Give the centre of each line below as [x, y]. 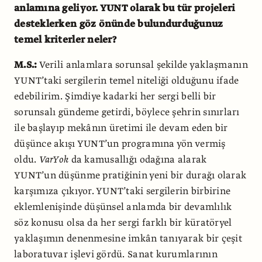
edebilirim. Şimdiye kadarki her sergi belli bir [115, 96]
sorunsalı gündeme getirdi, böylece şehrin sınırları [127, 112]
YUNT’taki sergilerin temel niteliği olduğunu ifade [127, 80]
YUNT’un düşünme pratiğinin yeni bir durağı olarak [130, 175]
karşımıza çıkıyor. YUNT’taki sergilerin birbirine [123, 191]
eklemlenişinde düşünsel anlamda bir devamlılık [123, 207]
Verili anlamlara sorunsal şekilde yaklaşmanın [142, 65]
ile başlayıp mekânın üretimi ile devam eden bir [121, 128]
